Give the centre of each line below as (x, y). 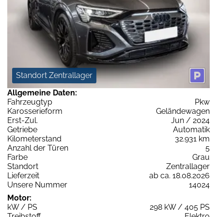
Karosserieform (35, 111)
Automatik (191, 129)
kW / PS (22, 207)
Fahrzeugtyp (30, 102)
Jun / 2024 (190, 120)
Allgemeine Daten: (42, 93)
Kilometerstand (34, 139)
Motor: (19, 198)
